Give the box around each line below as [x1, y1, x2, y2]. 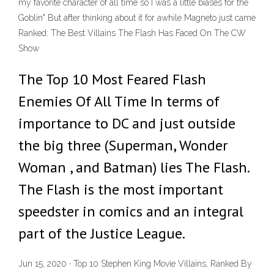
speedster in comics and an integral [18, 202, 243, 221]
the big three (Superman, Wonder [18, 136, 228, 155]
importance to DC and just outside [18, 114, 235, 133]
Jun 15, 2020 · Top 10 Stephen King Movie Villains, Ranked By [18, 259, 252, 269]
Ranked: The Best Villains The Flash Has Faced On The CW [18, 28, 246, 38]
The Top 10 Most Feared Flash [18, 70, 206, 89]
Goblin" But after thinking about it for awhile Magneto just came [18, 13, 256, 23]
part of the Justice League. [18, 224, 185, 243]
